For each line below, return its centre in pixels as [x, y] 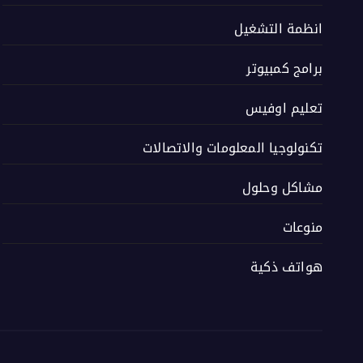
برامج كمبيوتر [284, 68]
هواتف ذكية [286, 267]
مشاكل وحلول [282, 188]
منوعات [302, 227]
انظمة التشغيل [278, 29]
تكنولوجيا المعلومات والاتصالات [233, 148]
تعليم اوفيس [284, 108]
